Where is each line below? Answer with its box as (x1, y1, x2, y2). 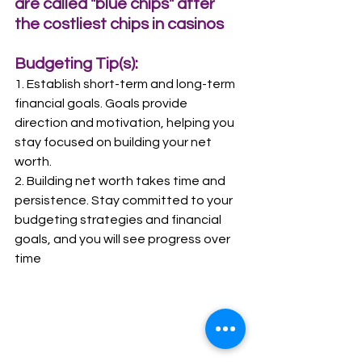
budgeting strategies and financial (15, 213, 224, 226)
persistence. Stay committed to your (15, 194, 235, 207)
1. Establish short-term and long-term (15, 78, 238, 90)
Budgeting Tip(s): (15, 56, 138, 72)
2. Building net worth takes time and (15, 175, 228, 187)
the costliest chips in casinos (15, 16, 224, 32)
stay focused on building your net (15, 136, 214, 149)
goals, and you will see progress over (15, 233, 233, 246)
